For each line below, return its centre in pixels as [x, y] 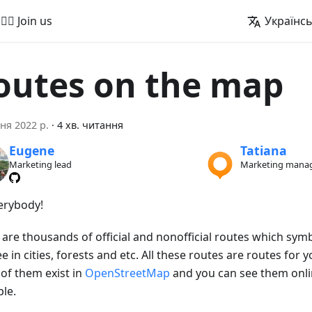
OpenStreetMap [127, 273]
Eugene [31, 151]
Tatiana [264, 151]
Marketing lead [40, 165]
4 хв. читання [90, 125]
